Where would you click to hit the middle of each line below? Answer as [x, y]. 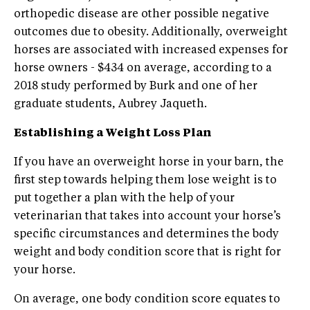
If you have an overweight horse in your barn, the [149, 163]
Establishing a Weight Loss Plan [113, 134]
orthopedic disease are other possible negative [142, 15]
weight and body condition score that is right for [147, 253]
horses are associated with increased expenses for [151, 51]
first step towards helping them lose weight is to [145, 181]
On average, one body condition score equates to [147, 300]
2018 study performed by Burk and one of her [136, 86]
